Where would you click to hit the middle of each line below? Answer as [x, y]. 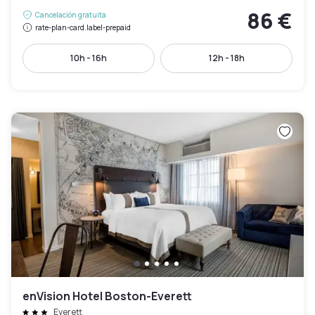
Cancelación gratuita [71, 15]
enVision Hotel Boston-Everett [107, 296]
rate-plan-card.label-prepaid [83, 27]
